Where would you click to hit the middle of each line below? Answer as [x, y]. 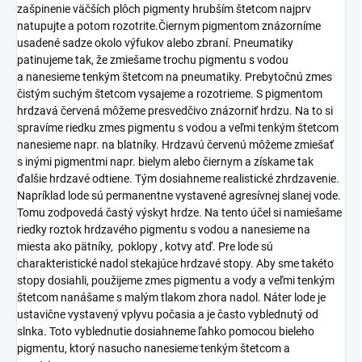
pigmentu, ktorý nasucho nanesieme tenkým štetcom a [154, 348]
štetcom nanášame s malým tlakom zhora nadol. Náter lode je [171, 297]
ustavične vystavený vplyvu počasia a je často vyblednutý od [168, 314]
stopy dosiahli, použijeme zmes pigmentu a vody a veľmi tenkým [176, 280]
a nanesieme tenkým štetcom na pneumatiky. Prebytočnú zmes [175, 76]
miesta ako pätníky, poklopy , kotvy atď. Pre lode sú [145, 246]
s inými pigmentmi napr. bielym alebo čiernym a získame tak [165, 161]
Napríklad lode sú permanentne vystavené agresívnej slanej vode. [179, 195]
